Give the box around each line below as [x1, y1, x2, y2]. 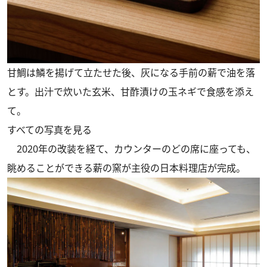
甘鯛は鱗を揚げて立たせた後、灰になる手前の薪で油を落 [7, 66, 255, 80]
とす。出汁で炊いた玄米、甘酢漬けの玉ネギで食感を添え [7, 85, 254, 99]
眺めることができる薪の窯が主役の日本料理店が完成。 [7, 162, 246, 175]
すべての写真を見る [7, 123, 92, 137]
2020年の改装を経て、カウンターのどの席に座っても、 [7, 142, 256, 156]
